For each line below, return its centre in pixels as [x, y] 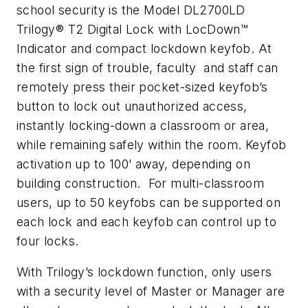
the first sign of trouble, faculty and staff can [147, 67]
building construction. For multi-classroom [141, 183]
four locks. [48, 241]
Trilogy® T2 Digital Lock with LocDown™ [133, 29]
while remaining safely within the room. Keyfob [152, 144]
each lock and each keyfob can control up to [147, 221]
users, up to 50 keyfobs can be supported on [149, 202]
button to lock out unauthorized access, [132, 106]
